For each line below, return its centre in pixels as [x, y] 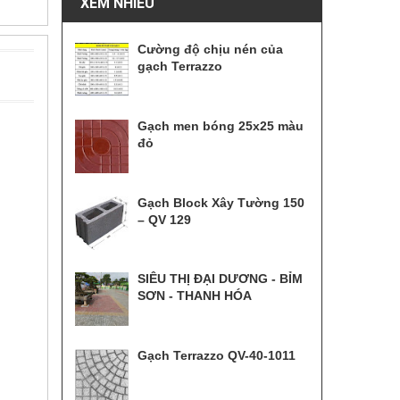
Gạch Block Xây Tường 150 [221, 202]
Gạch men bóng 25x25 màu [220, 126]
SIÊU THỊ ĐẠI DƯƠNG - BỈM [220, 279]
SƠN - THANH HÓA [194, 296]
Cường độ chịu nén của [210, 50]
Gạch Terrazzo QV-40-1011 [216, 355]
